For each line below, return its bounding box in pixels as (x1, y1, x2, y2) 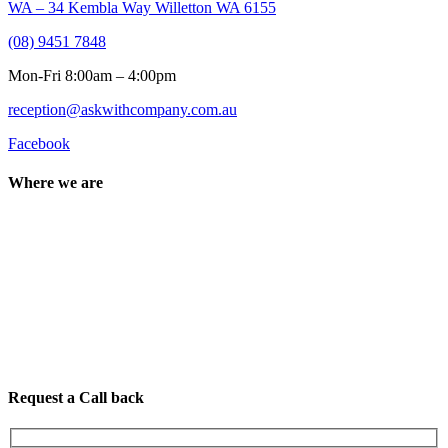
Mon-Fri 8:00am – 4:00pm (8, 67, 176, 85)
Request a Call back (8, 388, 144, 406)
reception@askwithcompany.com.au (8, 101, 237, 119)
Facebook (8, 135, 70, 153)
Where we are (8, 174, 103, 192)
